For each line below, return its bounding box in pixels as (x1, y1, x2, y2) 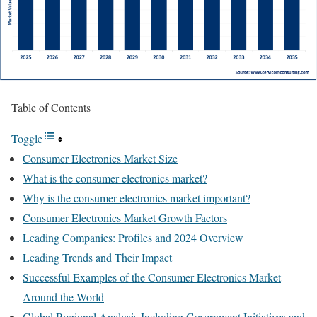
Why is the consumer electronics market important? (23, 190, 250, 205)
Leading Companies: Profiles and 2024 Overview (23, 230, 243, 245)
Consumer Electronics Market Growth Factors (23, 210, 227, 225)
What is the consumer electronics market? (23, 171, 207, 185)
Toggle (11, 131, 42, 146)
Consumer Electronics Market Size (23, 151, 178, 166)
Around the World (23, 289, 104, 304)
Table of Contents (11, 100, 91, 115)
